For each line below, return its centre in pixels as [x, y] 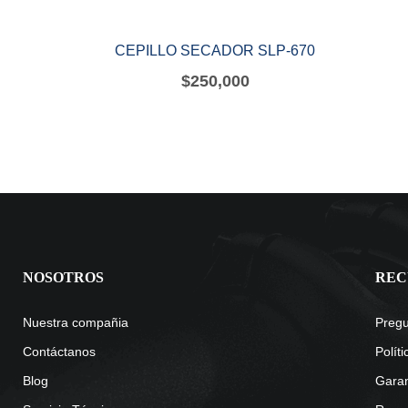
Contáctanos [59, 352]
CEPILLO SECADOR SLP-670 [215, 50]
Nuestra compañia [76, 323]
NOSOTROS [63, 278]
